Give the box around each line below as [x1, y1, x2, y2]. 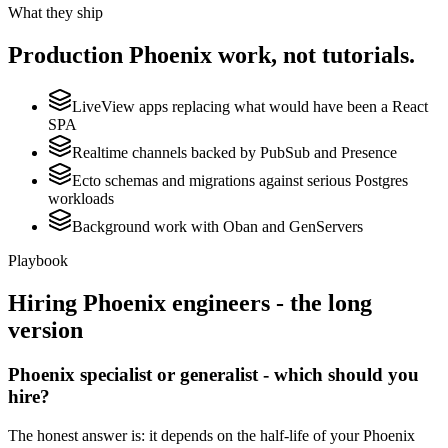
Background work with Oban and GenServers [72, 218, 363, 236]
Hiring [8, 290, 83, 317]
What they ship [8, 3, 103, 21]
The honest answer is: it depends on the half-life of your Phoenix [8, 426, 415, 444]
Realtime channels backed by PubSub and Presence [72, 144, 397, 162]
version [8, 317, 83, 344]
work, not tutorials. [212, 41, 415, 68]
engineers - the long [166, 290, 372, 317]
